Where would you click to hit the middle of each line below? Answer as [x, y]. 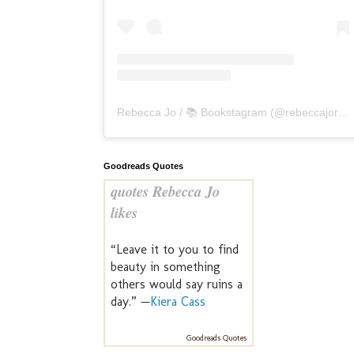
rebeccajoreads [312, 113]
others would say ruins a [177, 284]
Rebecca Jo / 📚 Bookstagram [192, 113]
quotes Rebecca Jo [165, 192]
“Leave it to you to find [175, 250]
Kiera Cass [178, 302]
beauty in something [166, 267]
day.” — [130, 302]
